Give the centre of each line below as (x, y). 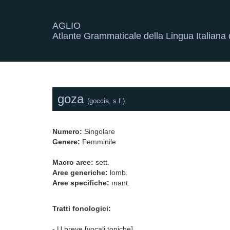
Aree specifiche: (81, 183)
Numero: (67, 131)
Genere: (66, 142)
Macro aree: (73, 162)
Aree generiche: (80, 172)
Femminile (98, 142)
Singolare (99, 131)
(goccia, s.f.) (106, 101)
